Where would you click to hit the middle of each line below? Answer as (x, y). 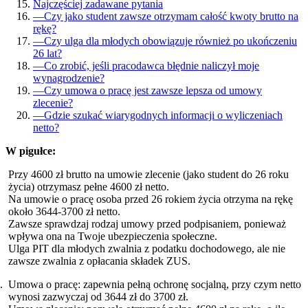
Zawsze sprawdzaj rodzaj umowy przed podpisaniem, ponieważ (147, 223)
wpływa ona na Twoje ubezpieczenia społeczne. (113, 236)
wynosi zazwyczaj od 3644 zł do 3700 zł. (98, 296)
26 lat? (47, 53)
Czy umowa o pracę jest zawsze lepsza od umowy (153, 90)
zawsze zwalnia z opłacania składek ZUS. (99, 261)
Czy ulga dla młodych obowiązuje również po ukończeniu (170, 41)
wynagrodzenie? (69, 78)
